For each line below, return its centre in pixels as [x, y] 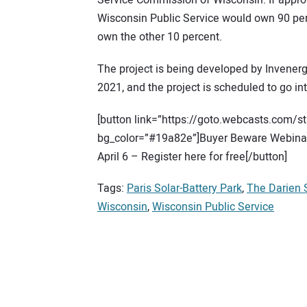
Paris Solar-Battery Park [184, 189]
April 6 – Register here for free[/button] [192, 157]
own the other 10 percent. [160, 37]
